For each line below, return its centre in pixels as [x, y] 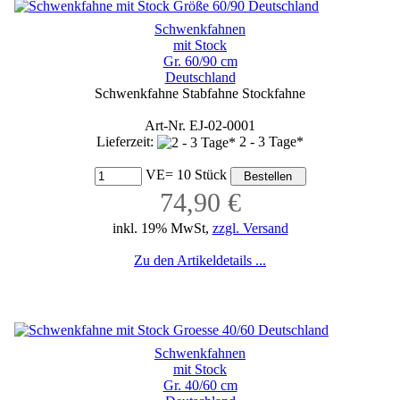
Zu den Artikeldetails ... [200, 260]
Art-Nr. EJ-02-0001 [200, 125]
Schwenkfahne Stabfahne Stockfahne [200, 93]
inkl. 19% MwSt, [162, 228]
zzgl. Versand [250, 228]
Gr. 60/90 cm [200, 61]
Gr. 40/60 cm [200, 385]
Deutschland [200, 77]
